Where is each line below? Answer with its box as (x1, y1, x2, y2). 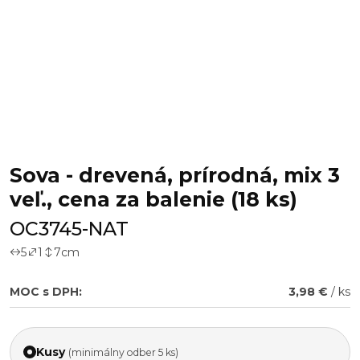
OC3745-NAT (10, 217, 129, 240)
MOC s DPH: (10, 284, 82, 299)
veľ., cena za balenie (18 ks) (10, 187, 297, 211)
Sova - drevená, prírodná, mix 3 (10, 163, 340, 187)
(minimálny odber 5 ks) (68, 346, 178, 358)
